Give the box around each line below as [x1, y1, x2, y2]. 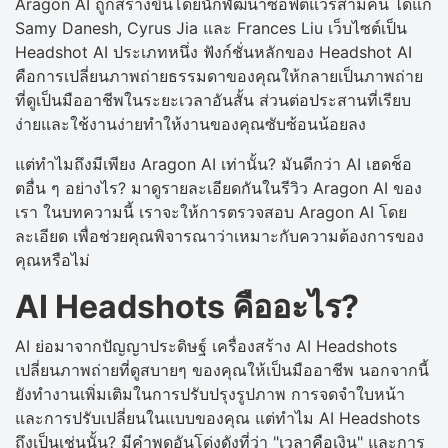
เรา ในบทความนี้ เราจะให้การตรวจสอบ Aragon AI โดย [15, 201, 407, 222]
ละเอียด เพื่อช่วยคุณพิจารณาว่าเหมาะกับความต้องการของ [15, 225, 424, 246]
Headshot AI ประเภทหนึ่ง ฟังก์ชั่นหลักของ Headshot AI [15, 41, 412, 62]
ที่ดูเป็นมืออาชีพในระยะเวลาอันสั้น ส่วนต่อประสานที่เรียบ [15, 89, 411, 110]
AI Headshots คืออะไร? [15, 286, 359, 326]
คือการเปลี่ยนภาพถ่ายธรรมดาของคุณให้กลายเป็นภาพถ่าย [15, 65, 423, 86]
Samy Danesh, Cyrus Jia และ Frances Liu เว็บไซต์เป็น [15, 17, 407, 38]
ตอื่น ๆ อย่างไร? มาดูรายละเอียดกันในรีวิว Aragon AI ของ [15, 177, 422, 198]
